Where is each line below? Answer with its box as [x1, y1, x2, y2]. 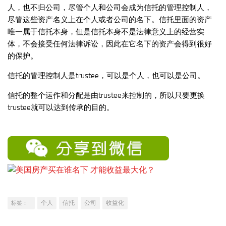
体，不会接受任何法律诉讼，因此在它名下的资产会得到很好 [8, 39, 212, 48]
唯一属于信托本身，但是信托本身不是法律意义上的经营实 [8, 27, 204, 36]
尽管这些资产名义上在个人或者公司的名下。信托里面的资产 [8, 15, 212, 24]
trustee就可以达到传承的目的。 [8, 102, 114, 112]
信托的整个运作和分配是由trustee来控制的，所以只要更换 [8, 90, 205, 100]
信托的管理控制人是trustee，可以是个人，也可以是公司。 [8, 71, 205, 80]
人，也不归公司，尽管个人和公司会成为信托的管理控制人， [8, 3, 212, 12]
